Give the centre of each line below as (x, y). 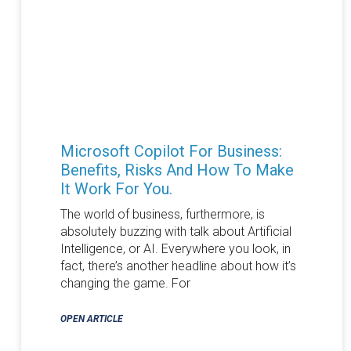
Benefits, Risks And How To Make (177, 170)
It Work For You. (116, 188)
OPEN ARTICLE (91, 318)
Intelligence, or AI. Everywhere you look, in (175, 248)
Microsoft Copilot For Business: (171, 151)
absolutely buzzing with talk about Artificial (175, 231)
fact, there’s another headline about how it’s (178, 266)
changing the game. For (125, 283)
